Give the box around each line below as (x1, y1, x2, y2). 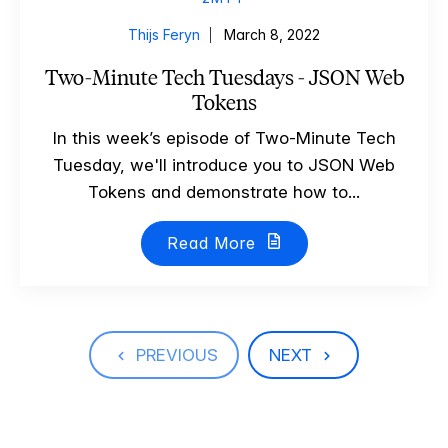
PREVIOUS (135, 344, 218, 365)
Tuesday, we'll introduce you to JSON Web (53, 155, 395, 175)
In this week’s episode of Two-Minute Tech (52, 128, 396, 148)
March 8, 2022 (224, 26, 320, 43)
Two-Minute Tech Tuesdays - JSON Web (44, 65, 404, 90)
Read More (166, 233, 261, 253)
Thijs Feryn (128, 26, 200, 43)
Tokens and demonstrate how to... (88, 182, 360, 202)
